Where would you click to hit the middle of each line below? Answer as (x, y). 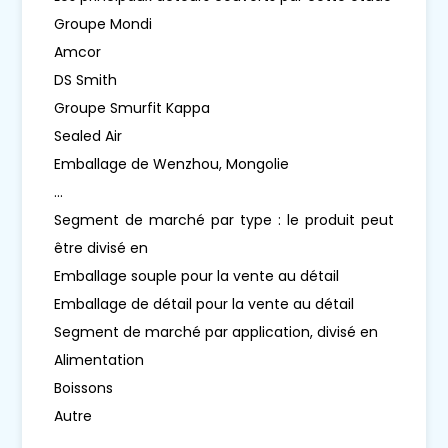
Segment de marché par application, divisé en (216, 331)
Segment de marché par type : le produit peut (224, 219)
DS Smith (86, 79)
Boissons (84, 387)
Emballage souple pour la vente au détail (197, 275)
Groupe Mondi (103, 23)
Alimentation (99, 359)
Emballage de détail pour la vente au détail (204, 303)
